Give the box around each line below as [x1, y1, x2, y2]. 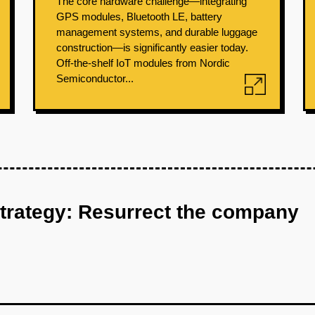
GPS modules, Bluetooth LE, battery [56, 11, 223, 22]
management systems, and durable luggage [56, 26, 258, 38]
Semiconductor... [56, 72, 134, 84]
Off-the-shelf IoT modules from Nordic [56, 57, 231, 69]
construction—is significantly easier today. [56, 41, 249, 53]
